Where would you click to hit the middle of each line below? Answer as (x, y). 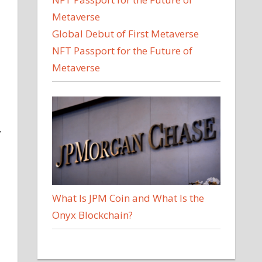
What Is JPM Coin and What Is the (128, 198)
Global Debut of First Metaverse (126, 34)
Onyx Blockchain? (93, 215)
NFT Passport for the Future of (123, 51)
